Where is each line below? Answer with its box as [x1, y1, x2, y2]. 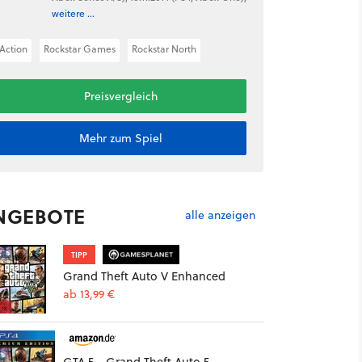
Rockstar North [131, 42, 196, 56]
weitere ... [51, 6, 95, 20]
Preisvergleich [83, 88, 158, 104]
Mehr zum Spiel [78, 130, 162, 146]
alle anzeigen [184, 207, 255, 224]
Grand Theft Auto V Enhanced [62, 267, 225, 284]
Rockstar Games [43, 42, 116, 56]
